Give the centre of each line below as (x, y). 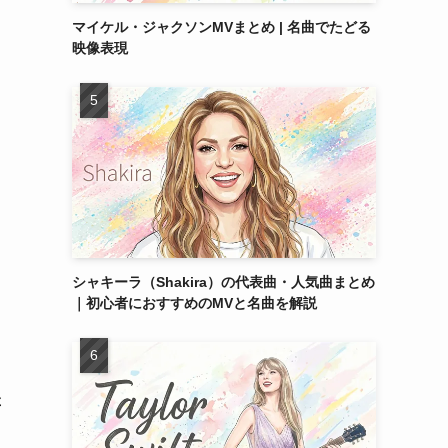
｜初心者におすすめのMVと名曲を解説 (194, 303)
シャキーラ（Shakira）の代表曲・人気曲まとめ (223, 282)
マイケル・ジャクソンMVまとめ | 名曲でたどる (221, 27)
